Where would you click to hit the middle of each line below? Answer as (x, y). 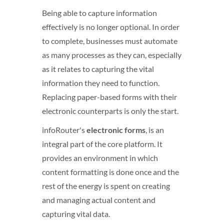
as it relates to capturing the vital (98, 69)
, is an (155, 130)
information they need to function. (101, 83)
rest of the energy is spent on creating (106, 186)
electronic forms (116, 130)
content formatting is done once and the (110, 172)
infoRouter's (64, 130)
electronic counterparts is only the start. (110, 111)
